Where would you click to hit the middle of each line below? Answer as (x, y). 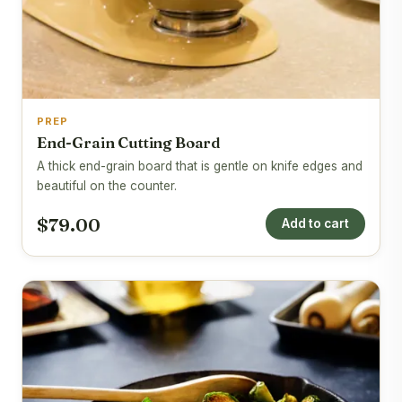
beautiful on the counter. (107, 186)
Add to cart (315, 224)
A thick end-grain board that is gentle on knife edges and (200, 166)
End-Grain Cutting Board (129, 143)
